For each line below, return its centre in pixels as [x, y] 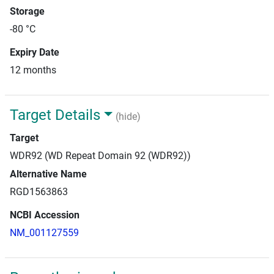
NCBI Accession [45, 215]
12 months [33, 70]
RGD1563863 [39, 192]
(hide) [128, 117]
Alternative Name [48, 174]
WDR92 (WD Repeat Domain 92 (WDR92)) [100, 156]
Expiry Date [35, 52]
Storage [27, 11]
